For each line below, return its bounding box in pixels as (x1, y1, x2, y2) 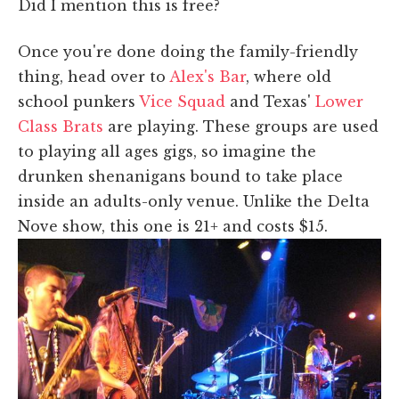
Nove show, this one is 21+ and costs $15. (18, 216, 328, 235)
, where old (246, 67, 331, 85)
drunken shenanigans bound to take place (18, 167, 343, 185)
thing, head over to (18, 67, 169, 85)
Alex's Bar (169, 67, 246, 85)
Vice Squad (139, 92, 230, 110)
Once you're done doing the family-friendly (18, 42, 358, 61)
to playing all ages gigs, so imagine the (18, 142, 316, 160)
